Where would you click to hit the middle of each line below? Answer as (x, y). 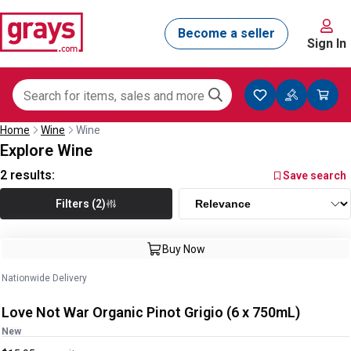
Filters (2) (81, 203)
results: (31, 175)
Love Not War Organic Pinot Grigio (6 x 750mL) (263, 312)
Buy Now (183, 249)
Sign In (327, 43)
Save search (315, 175)
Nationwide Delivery (44, 278)
